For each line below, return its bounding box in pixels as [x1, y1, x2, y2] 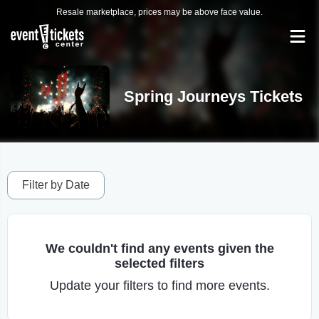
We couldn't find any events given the [45, 241, 274, 256]
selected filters [115, 256, 204, 271]
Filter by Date [22, 179, 90, 191]
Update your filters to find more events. [49, 278, 270, 293]
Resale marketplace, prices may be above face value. [56, 7, 263, 17]
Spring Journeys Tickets [123, 88, 303, 105]
